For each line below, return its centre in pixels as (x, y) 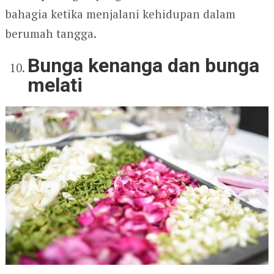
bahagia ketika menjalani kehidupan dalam (120, 13)
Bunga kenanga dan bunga (144, 65)
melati (55, 85)
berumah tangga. (51, 33)
